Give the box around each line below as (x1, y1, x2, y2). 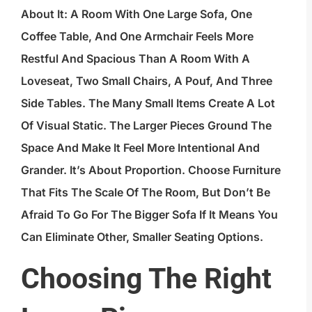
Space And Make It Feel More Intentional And (21, 141, 260, 155)
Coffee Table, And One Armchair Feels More (21, 29, 253, 44)
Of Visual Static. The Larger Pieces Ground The (21, 118, 272, 133)
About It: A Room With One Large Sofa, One (21, 7, 252, 22)
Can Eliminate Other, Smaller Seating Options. (21, 230, 263, 244)
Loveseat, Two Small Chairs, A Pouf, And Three (21, 74, 272, 88)
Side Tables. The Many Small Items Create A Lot (21, 96, 275, 111)
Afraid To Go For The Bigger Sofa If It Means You (21, 208, 278, 222)
